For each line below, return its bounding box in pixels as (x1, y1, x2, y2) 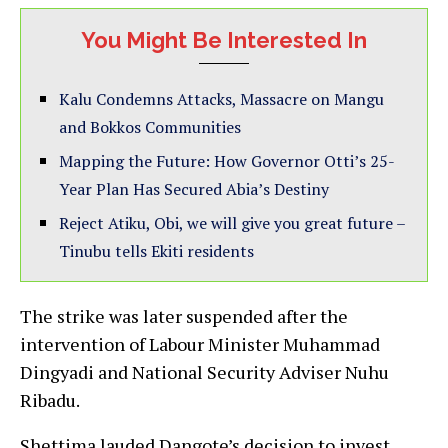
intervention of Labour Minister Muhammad (20, 332, 380, 357)
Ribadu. (20, 388, 80, 413)
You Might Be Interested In (81, 27, 367, 54)
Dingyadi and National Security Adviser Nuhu (20, 360, 389, 385)
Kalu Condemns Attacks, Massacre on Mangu (59, 88, 384, 111)
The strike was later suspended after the (20, 304, 348, 329)
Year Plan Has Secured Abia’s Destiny (59, 178, 329, 201)
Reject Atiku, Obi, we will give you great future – (59, 212, 405, 235)
